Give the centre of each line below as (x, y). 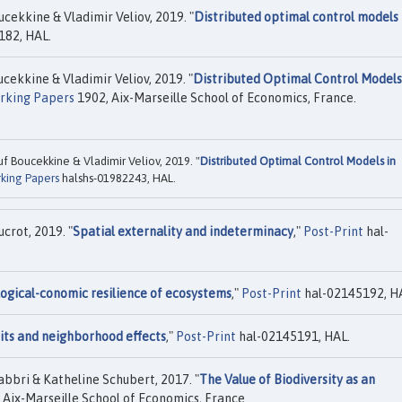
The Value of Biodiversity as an (287, 380)
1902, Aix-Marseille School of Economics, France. (215, 98)
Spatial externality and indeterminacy (183, 232)
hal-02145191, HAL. (293, 337)
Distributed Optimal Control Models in (298, 162)
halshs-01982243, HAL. (118, 179)
